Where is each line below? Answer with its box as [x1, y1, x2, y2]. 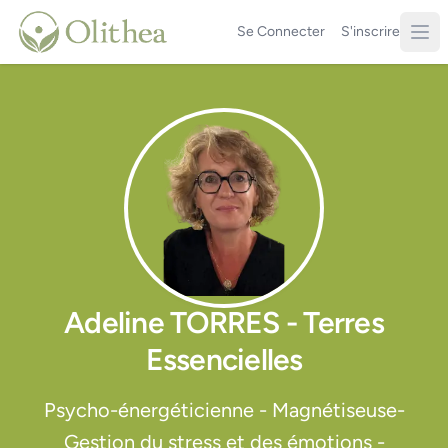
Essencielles [145, 341, 303, 378]
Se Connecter [237, 23, 325, 40]
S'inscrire [341, 23, 400, 40]
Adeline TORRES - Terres [64, 304, 384, 341]
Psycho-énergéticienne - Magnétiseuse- [43, 398, 405, 422]
